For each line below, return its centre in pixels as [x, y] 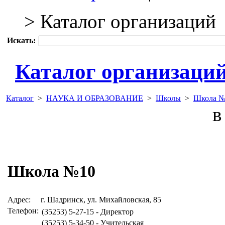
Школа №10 [51, 172]
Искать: [21, 40]
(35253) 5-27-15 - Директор [88, 211]
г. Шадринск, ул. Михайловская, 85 [101, 199]
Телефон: [23, 210]
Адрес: [19, 199]
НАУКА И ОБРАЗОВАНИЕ [95, 98]
